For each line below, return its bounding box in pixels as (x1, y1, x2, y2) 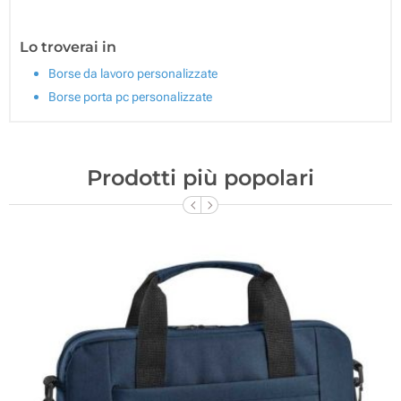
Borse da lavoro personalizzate (48, 65, 218, 81)
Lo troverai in (20, 38, 116, 55)
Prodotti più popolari (87, 164, 314, 191)
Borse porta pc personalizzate (48, 89, 212, 104)
